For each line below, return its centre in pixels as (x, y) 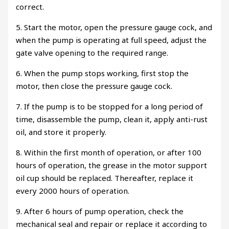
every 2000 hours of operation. (73, 190)
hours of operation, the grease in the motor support (112, 165)
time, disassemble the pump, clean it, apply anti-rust (112, 119)
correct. (30, 6)
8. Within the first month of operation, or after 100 (109, 152)
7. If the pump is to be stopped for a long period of (110, 106)
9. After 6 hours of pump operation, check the (100, 211)
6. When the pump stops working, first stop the (102, 73)
